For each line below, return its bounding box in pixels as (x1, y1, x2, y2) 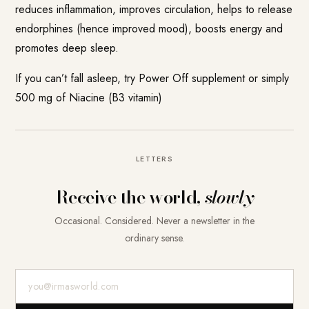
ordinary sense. (125, 230, 184, 245)
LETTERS (135, 152, 174, 164)
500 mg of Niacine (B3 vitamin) (15, 89, 163, 106)
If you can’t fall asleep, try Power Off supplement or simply (15, 70, 290, 86)
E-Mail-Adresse (15, 270, 87, 286)
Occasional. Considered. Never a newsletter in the (54, 213, 255, 228)
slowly (204, 183, 253, 210)
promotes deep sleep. (15, 39, 119, 56)
